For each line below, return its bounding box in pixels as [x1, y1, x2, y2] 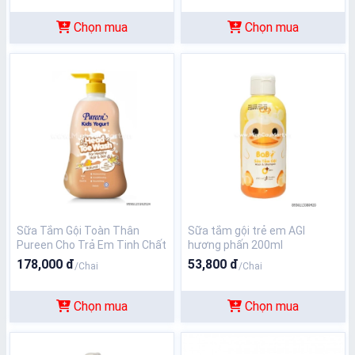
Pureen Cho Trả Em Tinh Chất [17, 239, 166, 251]
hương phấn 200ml [188, 239, 283, 251]
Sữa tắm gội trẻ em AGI [188, 224, 305, 237]
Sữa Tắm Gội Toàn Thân [17, 224, 139, 237]
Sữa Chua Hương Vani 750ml [17, 253, 161, 265]
